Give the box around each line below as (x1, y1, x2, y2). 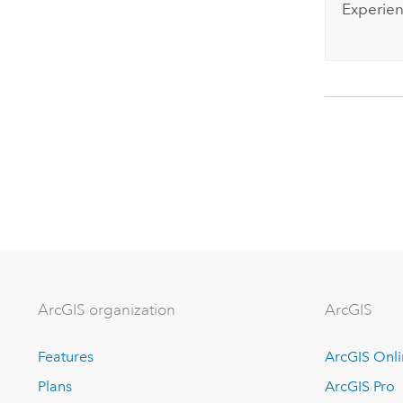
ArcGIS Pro (325, 377, 396, 395)
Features (38, 348, 94, 366)
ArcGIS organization (38, 300, 176, 319)
